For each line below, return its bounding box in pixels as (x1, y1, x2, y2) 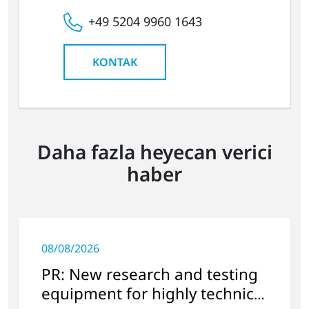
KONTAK (92, 54, 137, 70)
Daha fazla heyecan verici (37, 138, 272, 165)
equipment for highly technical (41, 282, 267, 304)
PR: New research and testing (41, 263, 258, 285)
